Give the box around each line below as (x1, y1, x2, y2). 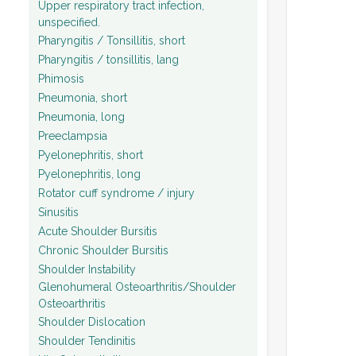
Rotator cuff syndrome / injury (38, 186, 195, 199)
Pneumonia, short (38, 91, 127, 104)
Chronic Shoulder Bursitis (38, 243, 168, 257)
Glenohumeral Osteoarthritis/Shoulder (38, 281, 236, 293)
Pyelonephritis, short (38, 148, 143, 161)
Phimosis (38, 72, 84, 85)
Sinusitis (38, 205, 79, 219)
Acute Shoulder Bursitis (38, 224, 157, 238)
